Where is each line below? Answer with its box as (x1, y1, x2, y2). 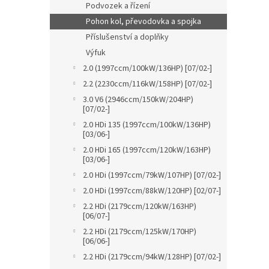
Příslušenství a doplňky (86, 31, 169, 43)
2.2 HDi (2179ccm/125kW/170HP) (83, 226, 196, 238)
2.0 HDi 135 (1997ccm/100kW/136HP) (83, 119, 211, 131)
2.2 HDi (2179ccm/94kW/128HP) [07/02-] (83, 251, 221, 263)
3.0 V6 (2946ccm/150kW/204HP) (83, 94, 193, 106)
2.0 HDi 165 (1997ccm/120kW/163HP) (83, 144, 211, 156)
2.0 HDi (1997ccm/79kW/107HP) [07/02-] (83, 169, 221, 181)
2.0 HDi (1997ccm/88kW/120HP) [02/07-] (83, 185, 221, 197)
